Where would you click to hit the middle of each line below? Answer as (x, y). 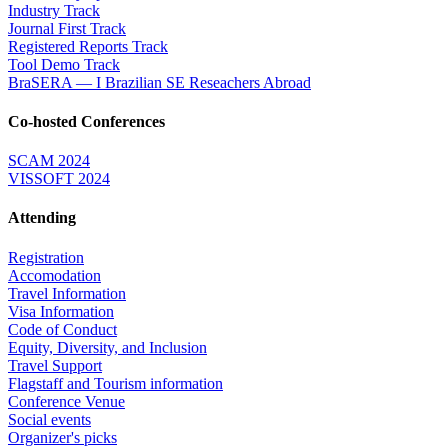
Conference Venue (66, 401)
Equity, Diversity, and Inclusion (107, 347)
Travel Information (67, 293)
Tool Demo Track (64, 64)
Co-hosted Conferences (86, 121)
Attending (42, 218)
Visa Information (61, 311)
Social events (49, 419)
